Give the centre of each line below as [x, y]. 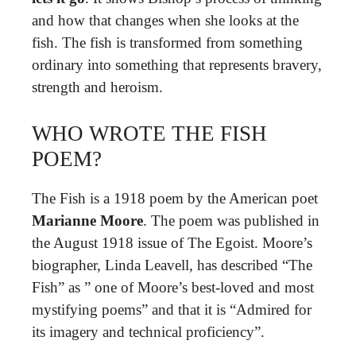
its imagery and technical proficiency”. [148, 332]
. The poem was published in [231, 221]
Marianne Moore [87, 221]
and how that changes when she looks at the [165, 20]
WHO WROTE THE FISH [149, 133]
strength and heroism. [97, 87]
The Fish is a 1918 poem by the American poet [175, 198]
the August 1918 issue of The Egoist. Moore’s [172, 243]
